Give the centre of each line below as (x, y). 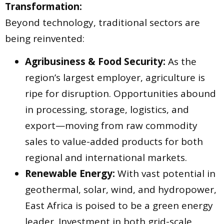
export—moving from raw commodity (111, 126)
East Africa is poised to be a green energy (119, 206)
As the (181, 62)
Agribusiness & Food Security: (95, 62)
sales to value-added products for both (114, 142)
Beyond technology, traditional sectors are (102, 22)
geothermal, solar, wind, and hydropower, (121, 190)
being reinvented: (45, 38)
